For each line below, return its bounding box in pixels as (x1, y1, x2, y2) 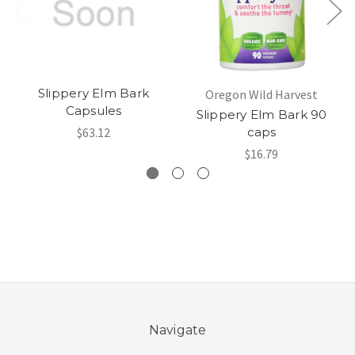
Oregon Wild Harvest (205, 86, 318, 102)
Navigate (148, 322, 207, 338)
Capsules (65, 102, 122, 118)
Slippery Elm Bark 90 (196, 106, 327, 122)
